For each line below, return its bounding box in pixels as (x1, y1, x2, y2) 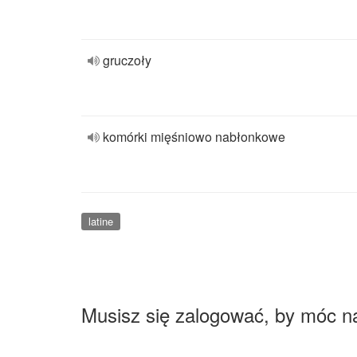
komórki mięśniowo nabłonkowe (103, 127, 285, 146)
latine (88, 214, 113, 229)
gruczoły (103, 51, 151, 69)
